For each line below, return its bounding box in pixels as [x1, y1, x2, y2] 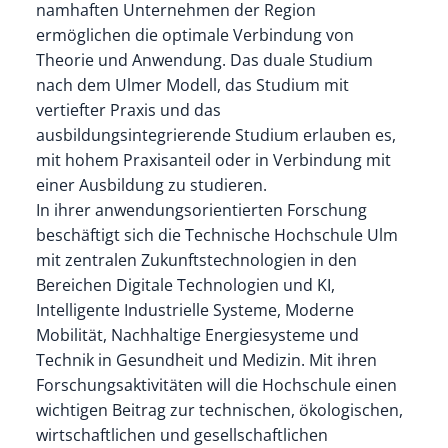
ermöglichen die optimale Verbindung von [35, 23, 354, 46]
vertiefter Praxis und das [35, 98, 221, 121]
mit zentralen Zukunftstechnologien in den [35, 248, 357, 271]
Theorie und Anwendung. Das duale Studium [35, 48, 373, 71]
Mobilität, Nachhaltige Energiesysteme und [35, 323, 359, 346]
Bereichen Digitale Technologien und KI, [35, 273, 335, 296]
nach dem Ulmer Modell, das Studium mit [35, 73, 349, 96]
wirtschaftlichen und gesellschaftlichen [35, 423, 328, 446]
